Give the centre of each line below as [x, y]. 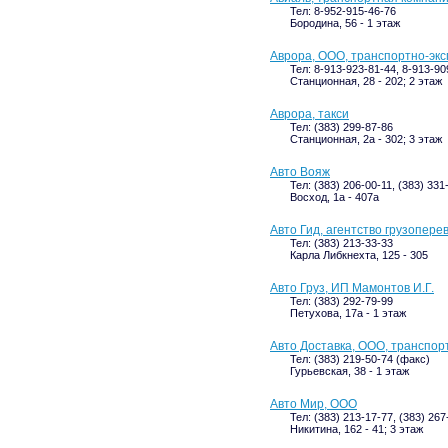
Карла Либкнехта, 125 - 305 [359, 255]
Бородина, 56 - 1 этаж [345, 23]
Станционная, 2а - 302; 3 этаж [366, 139]
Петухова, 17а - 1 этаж [348, 313]
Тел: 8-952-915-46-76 [343, 11]
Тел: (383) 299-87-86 [341, 127]
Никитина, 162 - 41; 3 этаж [356, 429]
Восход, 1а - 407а [334, 197]
